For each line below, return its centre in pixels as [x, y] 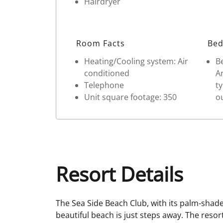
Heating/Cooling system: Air [136, 61]
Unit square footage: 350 [130, 97]
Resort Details [119, 174]
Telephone [104, 85]
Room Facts [101, 43]
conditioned [107, 73]
